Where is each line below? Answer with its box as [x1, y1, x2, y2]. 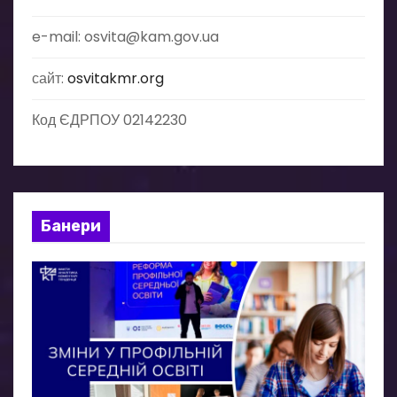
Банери [41, 216, 101, 236]
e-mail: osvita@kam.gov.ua [32, 27, 219, 47]
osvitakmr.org [67, 68, 164, 89]
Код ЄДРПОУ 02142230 [32, 110, 187, 130]
